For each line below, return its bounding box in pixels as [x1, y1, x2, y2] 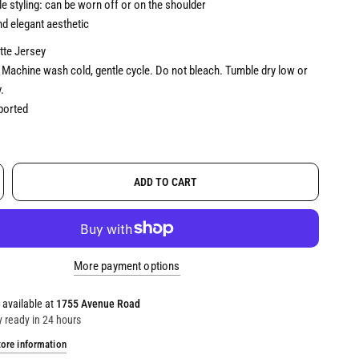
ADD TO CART [133, 175, 198, 188]
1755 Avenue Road [56, 297, 141, 310]
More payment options [73, 259, 180, 273]
